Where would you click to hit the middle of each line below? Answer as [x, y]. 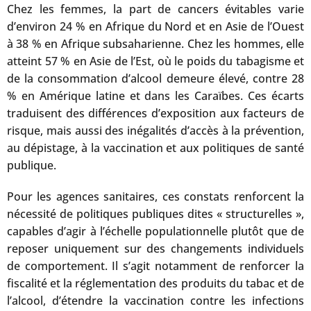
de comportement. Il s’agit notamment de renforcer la [155, 266]
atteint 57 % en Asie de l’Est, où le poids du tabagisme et [155, 61]
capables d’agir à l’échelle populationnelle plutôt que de [155, 231]
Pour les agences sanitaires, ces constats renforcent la [155, 196]
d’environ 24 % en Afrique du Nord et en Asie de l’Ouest [155, 26]
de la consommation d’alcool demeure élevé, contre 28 [155, 78]
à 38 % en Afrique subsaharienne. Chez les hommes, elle [155, 43]
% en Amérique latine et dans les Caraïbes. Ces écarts [155, 95]
